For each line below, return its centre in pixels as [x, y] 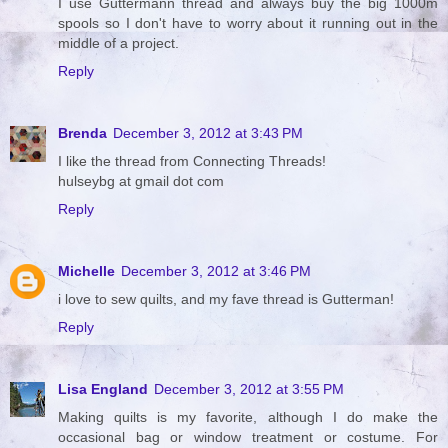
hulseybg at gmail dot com [141, 180]
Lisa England [103, 388]
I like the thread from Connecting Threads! [192, 160]
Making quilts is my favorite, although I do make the [248, 416]
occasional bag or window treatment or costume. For [248, 436]
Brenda [82, 132]
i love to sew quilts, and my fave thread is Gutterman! [226, 298]
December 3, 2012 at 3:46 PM [216, 270]
